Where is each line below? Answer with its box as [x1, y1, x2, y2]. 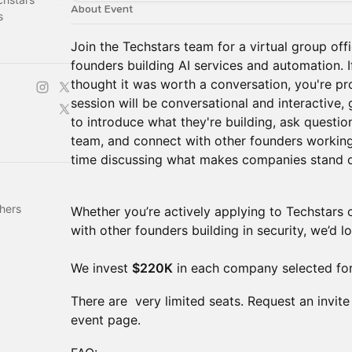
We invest [71, 260, 132, 276]
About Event [71, 2, 133, 16]
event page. [71, 312, 141, 328]
